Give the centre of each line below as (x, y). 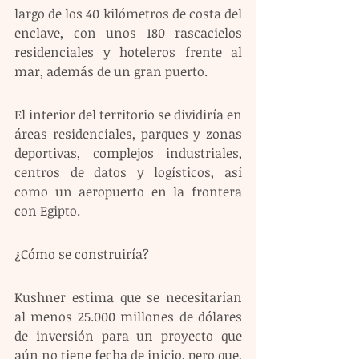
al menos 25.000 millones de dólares (128, 316)
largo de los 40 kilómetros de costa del (128, 13)
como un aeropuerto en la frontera (128, 191)
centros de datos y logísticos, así (128, 172)
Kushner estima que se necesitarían (128, 297)
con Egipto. (47, 210)
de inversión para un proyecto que (128, 335)
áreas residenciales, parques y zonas (128, 133)
